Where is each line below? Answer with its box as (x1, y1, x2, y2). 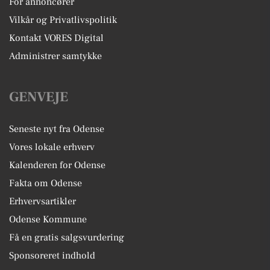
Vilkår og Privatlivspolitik (9, 14, 117, 26)
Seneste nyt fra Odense (9, 123, 104, 135)
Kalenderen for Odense (9, 159, 105, 171)
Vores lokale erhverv (9, 141, 95, 153)
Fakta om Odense (9, 177, 82, 189)
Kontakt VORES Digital (9, 32, 104, 44)
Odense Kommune (9, 213, 87, 225)
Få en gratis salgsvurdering (9, 231, 124, 243)
